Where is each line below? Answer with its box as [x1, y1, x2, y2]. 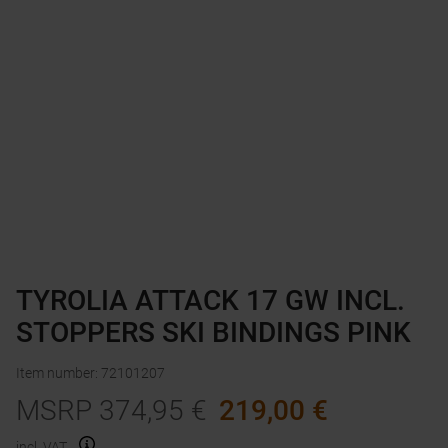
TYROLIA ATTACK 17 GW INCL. [16, 284, 405, 318]
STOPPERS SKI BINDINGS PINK [16, 316, 411, 350]
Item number [16, 365, 95, 382]
